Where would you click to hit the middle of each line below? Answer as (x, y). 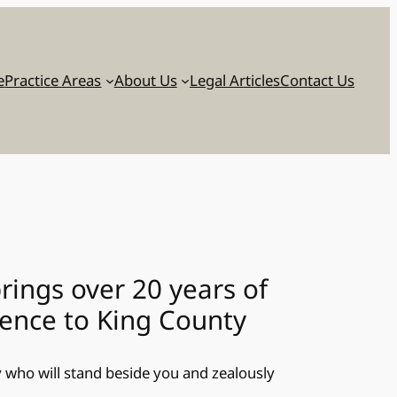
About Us (145, 81)
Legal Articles (235, 81)
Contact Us (317, 81)
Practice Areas (53, 81)
